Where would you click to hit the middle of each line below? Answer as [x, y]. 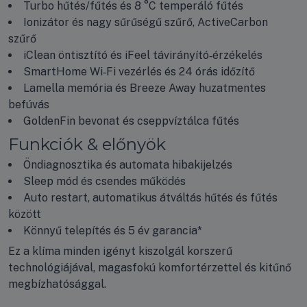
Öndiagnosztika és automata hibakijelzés [128, 164]
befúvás [29, 104]
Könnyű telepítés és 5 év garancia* [113, 230]
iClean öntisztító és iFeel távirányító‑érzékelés [143, 55]
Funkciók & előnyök [87, 144]
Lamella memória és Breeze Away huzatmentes [145, 88]
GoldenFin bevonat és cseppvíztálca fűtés [131, 121]
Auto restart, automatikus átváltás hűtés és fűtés [150, 197]
